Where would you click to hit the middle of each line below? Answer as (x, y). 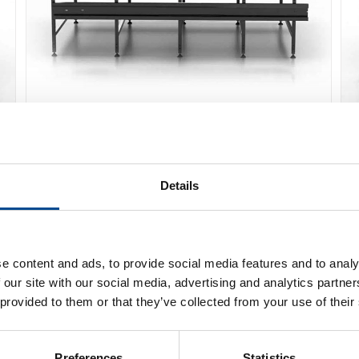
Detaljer (185, 224)
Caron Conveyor (99, 144)
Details (179, 186)
